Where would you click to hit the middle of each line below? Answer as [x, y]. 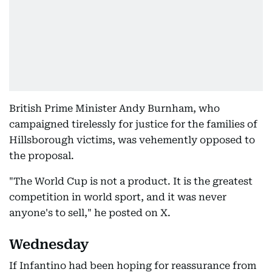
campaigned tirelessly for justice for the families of [133, 124]
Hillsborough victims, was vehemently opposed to [132, 140]
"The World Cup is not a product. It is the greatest [131, 181]
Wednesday [49, 244]
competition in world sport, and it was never [118, 197]
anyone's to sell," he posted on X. [90, 213]
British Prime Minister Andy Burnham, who [114, 108]
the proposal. [42, 156]
